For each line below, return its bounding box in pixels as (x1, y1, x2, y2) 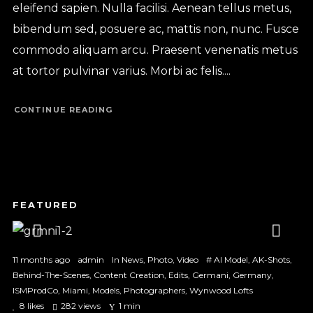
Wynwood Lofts (189, 284, 253, 296)
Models (92, 284, 119, 296)
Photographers (123, 284, 185, 296)
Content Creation (93, 269, 164, 280)
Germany (232, 269, 272, 280)
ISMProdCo (12, 284, 58, 296)
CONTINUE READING (13, 105, 113, 115)
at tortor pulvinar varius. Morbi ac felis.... (12, 64, 231, 78)
